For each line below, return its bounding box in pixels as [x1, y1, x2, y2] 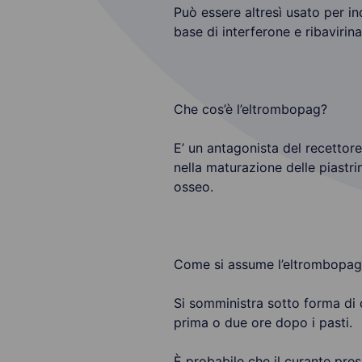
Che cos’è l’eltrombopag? [173, 101, 327, 117]
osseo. [173, 179, 213, 195]
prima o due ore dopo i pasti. [173, 314, 352, 330]
